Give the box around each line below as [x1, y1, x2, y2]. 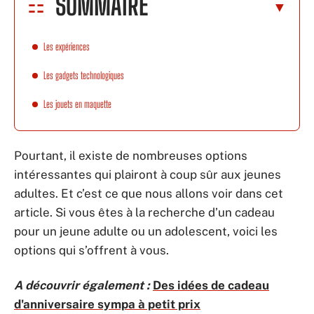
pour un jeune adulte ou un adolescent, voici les [14, 224, 278, 238]
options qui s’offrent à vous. [14, 243, 169, 257]
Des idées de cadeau [153, 278, 269, 292]
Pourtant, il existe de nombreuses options [14, 149, 247, 163]
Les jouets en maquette [43, 97, 111, 110]
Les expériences [43, 40, 90, 53]
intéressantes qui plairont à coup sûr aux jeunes [14, 168, 281, 182]
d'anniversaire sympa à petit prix [14, 296, 200, 311]
